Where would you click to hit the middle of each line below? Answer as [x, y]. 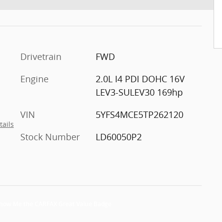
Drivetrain [41, 56]
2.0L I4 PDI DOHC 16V [140, 79]
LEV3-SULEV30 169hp [139, 92]
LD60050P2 [118, 137]
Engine [34, 79]
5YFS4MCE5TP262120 [139, 114]
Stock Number [50, 137]
